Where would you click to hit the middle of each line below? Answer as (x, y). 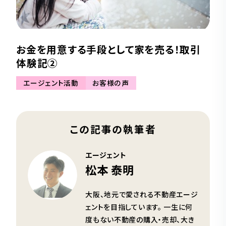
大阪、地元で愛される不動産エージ (142, 194)
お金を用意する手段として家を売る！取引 (108, 49)
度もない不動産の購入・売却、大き (140, 220)
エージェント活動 (51, 83)
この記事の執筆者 (113, 129)
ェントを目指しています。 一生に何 (139, 207)
